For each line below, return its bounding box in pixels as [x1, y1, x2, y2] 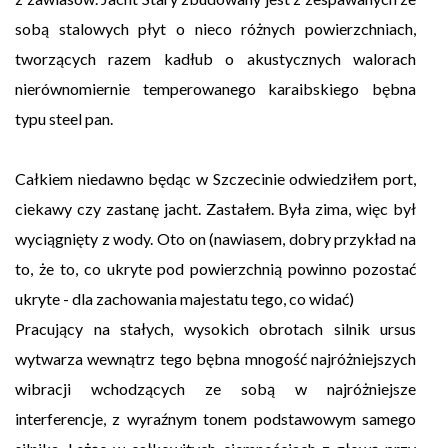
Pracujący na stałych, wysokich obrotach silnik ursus [15, 319, 416, 339]
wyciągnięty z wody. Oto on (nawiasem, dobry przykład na [15, 229, 416, 249]
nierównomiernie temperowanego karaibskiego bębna [15, 79, 416, 99]
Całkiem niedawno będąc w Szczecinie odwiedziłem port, [15, 169, 416, 189]
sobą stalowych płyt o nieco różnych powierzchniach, [15, 19, 416, 39]
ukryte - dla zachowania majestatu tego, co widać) [15, 289, 354, 309]
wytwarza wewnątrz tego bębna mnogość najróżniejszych [15, 349, 416, 369]
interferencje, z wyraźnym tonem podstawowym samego [15, 409, 416, 429]
